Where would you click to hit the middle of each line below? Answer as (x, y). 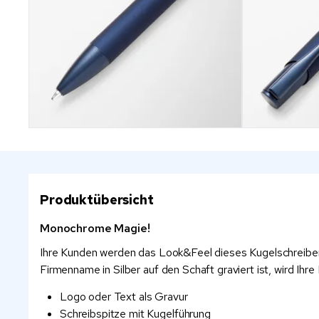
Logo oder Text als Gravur (124, 296)
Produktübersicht (97, 200)
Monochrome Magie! (95, 228)
